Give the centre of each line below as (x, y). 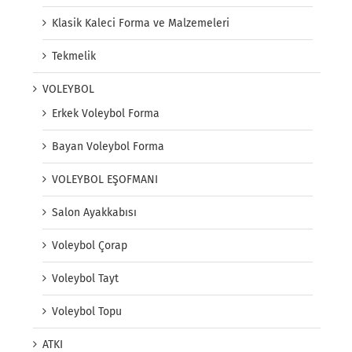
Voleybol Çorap (90, 246)
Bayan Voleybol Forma (108, 147)
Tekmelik (74, 57)
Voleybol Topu (87, 312)
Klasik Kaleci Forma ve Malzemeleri (141, 24)
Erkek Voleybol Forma (106, 114)
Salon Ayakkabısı (94, 213)
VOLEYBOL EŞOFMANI (105, 180)
